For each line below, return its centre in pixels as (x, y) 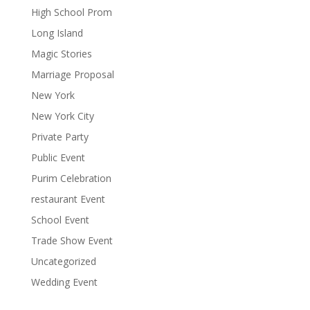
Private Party (60, 136)
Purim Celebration (71, 178)
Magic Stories (61, 53)
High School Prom (71, 12)
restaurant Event (68, 199)
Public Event (58, 157)
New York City (62, 116)
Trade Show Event (72, 240)
